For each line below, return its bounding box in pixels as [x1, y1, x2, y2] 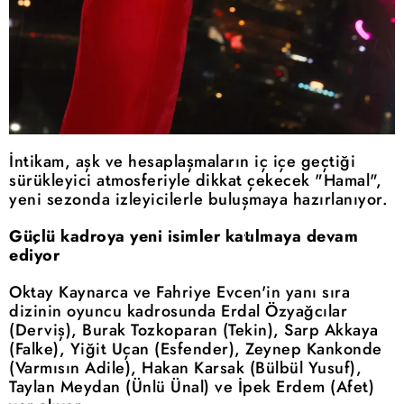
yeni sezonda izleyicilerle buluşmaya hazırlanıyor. [9, 188, 388, 212]
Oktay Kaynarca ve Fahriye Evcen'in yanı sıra [9, 280, 350, 305]
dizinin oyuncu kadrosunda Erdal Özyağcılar [9, 299, 347, 324]
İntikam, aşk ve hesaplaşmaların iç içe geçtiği [9, 150, 355, 174]
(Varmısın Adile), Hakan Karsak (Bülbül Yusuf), [9, 356, 362, 381]
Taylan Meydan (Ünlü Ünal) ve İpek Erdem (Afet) [9, 375, 374, 399]
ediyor [9, 243, 60, 268]
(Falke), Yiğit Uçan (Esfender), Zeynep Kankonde [9, 337, 382, 362]
